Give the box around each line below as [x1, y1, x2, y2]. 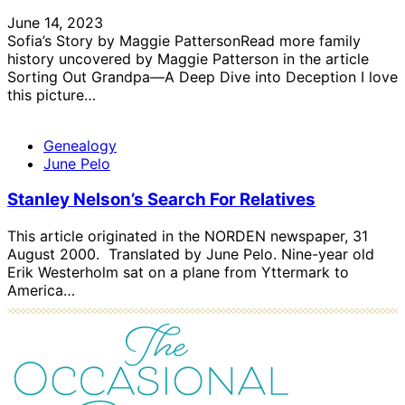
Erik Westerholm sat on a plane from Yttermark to [7, 262, 349, 281]
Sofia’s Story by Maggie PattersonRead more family [7, 31, 361, 50]
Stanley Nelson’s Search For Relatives [7, 189, 316, 211]
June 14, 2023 [7, 13, 103, 32]
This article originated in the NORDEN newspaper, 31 [7, 226, 368, 245]
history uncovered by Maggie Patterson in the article [7, 49, 369, 68]
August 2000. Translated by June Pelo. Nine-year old [7, 244, 374, 263]
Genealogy [43, 136, 117, 155]
